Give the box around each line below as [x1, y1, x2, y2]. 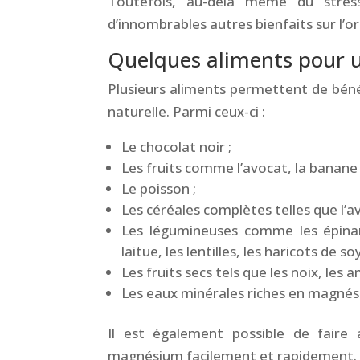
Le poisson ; [121, 178, 197, 198]
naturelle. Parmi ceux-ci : [108, 101, 266, 121]
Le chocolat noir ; [121, 137, 232, 156]
